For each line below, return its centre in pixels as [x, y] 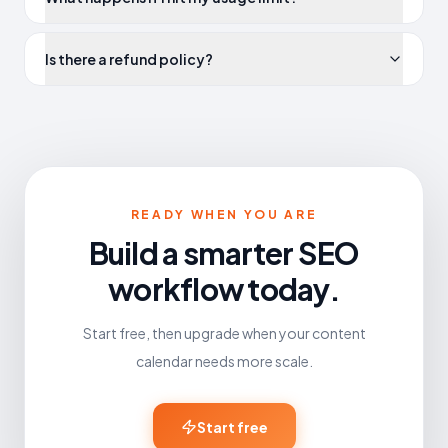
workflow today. [224, 289]
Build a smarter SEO [224, 253]
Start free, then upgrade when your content [224, 333]
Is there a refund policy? [129, 59]
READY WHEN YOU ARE [224, 215]
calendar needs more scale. [224, 361]
